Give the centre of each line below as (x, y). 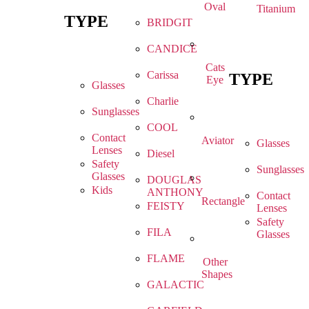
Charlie (162, 101)
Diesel (160, 153)
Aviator (218, 140)
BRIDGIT (169, 22)
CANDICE (172, 48)
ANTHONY (175, 192)
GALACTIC (175, 284)
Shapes (217, 274)
